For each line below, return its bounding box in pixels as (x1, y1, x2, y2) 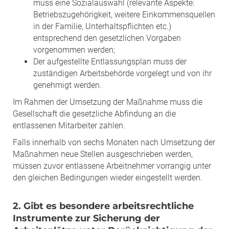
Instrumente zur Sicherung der (13, 212, 160, 224)
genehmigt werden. (33, 80, 102, 90)
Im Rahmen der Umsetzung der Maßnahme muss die (13, 97, 202, 107)
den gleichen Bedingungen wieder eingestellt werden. (13, 172, 202, 182)
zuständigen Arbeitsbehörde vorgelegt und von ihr (33, 68, 212, 78)
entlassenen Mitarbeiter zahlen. (13, 120, 125, 130)
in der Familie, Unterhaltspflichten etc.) (33, 21, 171, 31)
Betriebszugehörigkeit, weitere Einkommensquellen (33, 9, 215, 19)
